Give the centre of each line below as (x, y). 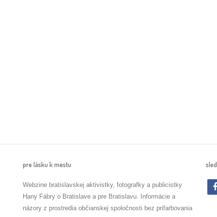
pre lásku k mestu (47, 164)
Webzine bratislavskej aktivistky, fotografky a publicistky (102, 185)
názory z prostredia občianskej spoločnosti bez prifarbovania (107, 208)
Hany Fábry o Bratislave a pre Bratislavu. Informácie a (99, 196)
